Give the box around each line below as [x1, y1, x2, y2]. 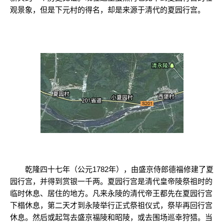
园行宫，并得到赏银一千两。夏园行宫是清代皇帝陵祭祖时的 [10, 176, 212, 185]
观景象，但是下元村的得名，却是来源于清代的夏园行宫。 [10, 5, 205, 14]
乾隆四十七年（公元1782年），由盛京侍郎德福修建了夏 [10, 164, 213, 173]
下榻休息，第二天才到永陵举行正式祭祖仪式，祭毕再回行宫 [10, 200, 212, 209]
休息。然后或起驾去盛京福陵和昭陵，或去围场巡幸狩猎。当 [10, 212, 212, 221]
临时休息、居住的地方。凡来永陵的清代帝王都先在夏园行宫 [10, 188, 212, 197]
